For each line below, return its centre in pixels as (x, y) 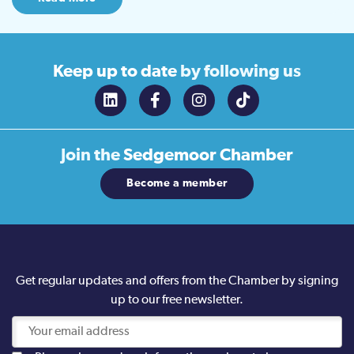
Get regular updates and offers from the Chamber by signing (177, 282)
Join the (90, 156)
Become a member (177, 184)
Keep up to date (117, 72)
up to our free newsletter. (177, 301)
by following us (241, 72)
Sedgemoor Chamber (207, 156)
